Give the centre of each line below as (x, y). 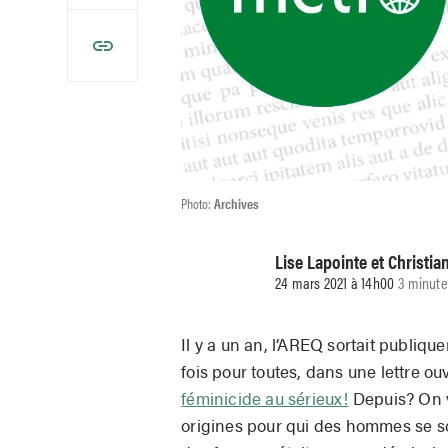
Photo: (198, 202)
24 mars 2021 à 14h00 (335, 283)
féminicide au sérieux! (265, 397)
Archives (237, 202)
